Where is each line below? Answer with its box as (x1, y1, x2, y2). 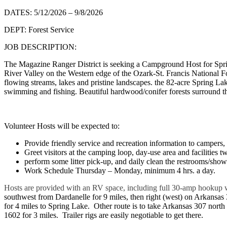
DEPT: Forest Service (4, 25, 74, 34)
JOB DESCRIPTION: (4, 42, 77, 51)
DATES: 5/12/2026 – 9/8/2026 (4, 8, 103, 17)
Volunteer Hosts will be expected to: (4, 121, 120, 130)
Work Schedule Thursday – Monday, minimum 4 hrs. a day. (24, 166, 215, 175)
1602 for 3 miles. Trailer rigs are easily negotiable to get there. (4, 210, 203, 219)
